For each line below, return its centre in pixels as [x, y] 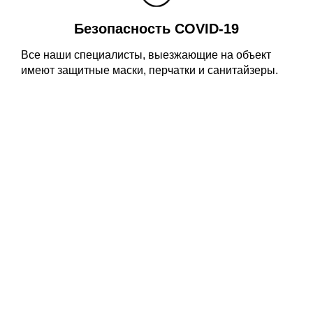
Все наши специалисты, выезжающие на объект [146, 55]
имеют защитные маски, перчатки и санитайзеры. [150, 70]
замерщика [156, 238]
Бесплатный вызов [156, 206]
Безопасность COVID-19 [156, 29]
